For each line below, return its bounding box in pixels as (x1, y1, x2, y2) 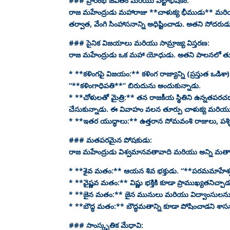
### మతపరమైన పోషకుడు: (69, 135, 152, 145)
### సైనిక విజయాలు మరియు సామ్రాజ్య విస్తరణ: (69, 37, 210, 48)
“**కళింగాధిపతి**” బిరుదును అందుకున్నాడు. (69, 80, 201, 90)
